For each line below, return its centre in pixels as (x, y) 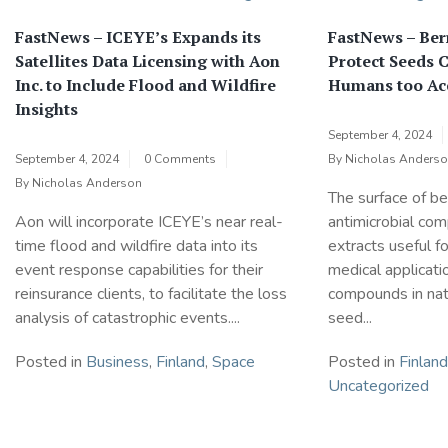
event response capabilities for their (139, 269)
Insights (46, 109)
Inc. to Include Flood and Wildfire (145, 85)
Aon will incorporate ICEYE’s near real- (149, 221)
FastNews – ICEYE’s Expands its (138, 37)
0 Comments (180, 158)
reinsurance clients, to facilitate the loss (151, 293)
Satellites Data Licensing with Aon (147, 61)
